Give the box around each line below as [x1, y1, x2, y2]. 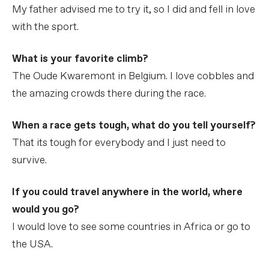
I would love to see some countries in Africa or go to [12, 220, 250, 234]
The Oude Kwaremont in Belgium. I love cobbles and [12, 69, 254, 83]
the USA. [12, 237, 53, 252]
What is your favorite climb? [12, 52, 148, 66]
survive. [12, 153, 47, 168]
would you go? [12, 202, 79, 217]
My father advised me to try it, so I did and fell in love [12, 2, 255, 17]
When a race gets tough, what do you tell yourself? [12, 118, 256, 133]
